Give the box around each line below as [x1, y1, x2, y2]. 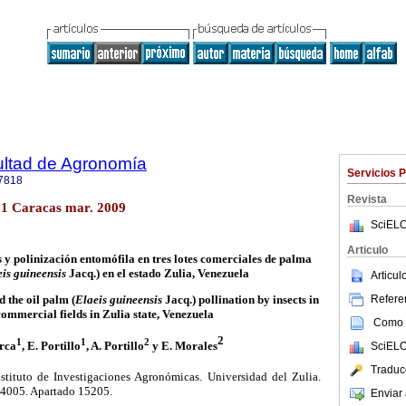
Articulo [347, 244, 388, 256]
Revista [347, 193, 387, 206]
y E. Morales [150, 338, 217, 353]
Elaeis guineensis [74, 293, 162, 307]
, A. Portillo [86, 338, 144, 353]
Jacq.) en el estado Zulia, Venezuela [65, 266, 249, 281]
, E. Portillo [22, 338, 81, 353]
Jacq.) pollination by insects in [161, 293, 319, 307]
